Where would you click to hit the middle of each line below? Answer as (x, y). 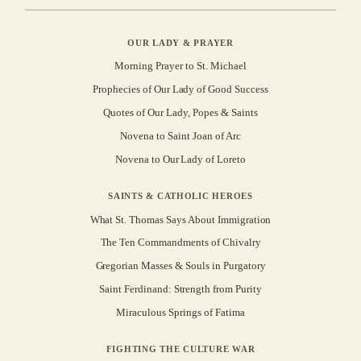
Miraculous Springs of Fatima (180, 313)
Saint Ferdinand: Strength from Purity (180, 289)
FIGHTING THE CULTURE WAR (180, 349)
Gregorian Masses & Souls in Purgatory (180, 266)
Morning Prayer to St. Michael (180, 66)
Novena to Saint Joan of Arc (180, 136)
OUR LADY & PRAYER (180, 42)
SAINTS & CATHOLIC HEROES (180, 195)
